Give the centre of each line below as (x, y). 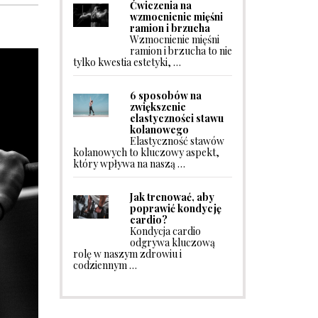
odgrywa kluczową (172, 242)
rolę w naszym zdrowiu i (127, 254)
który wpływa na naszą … (129, 164)
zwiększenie (158, 107)
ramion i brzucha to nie (181, 51)
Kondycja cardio (165, 231)
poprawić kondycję (175, 208)
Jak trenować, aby (172, 197)
